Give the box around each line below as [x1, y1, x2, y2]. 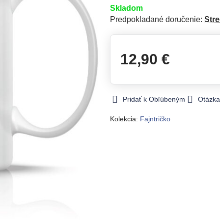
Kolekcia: [110, 115, 140, 123]
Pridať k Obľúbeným [122, 95, 185, 103]
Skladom [110, 4, 143, 12]
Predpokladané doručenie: [110, 15, 204, 24]
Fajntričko [139, 115, 170, 123]
